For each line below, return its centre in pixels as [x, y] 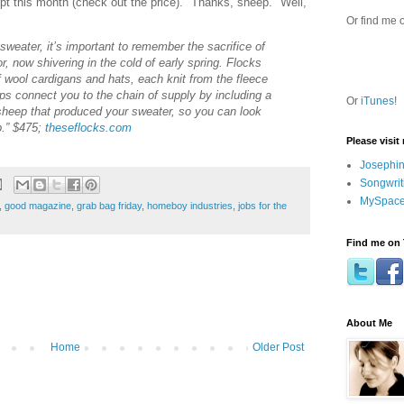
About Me [369, 323]
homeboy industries [190, 205]
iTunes [377, 101]
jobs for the [262, 205]
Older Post [278, 347]
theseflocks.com [88, 128]
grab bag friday [109, 205]
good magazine [38, 205]
